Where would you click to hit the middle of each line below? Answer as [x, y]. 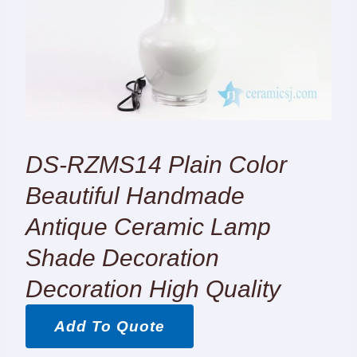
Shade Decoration [122, 258]
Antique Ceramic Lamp [148, 227]
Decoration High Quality [153, 289]
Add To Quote [110, 326]
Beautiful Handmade [135, 196]
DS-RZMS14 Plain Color [156, 165]
